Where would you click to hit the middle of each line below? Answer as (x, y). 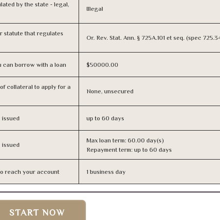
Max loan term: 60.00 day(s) (125, 140)
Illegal (95, 9)
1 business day (106, 172)
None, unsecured (110, 91)
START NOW (37, 213)
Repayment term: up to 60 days (129, 150)
